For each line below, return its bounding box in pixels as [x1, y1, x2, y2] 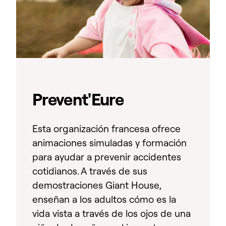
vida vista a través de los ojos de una [32, 207, 191, 219]
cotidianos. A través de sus [32, 164, 147, 177]
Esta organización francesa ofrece [32, 122, 181, 135]
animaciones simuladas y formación [32, 136, 187, 149]
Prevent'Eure [32, 88, 124, 110]
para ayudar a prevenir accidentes [32, 150, 181, 163]
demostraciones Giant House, [32, 179, 161, 191]
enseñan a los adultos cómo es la [32, 193, 176, 205]
